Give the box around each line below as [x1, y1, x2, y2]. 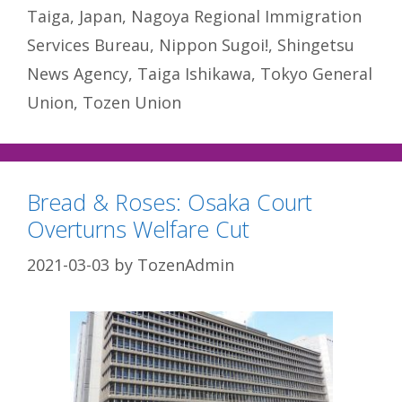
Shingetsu [277, 33, 354, 56]
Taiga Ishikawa [137, 62, 251, 84]
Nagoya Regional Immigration [131, 4, 362, 27]
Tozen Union [83, 91, 181, 113]
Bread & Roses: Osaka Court [27, 186, 312, 217]
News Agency [27, 62, 128, 84]
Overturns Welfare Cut [27, 213, 249, 244]
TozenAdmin [137, 253, 234, 275]
